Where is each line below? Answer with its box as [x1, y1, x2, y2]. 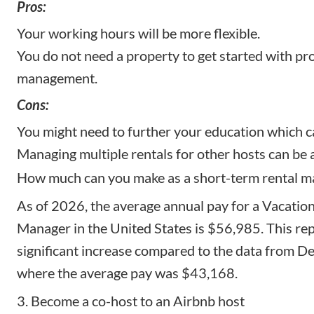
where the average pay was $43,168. [17, 264, 238, 281]
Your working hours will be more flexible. [17, 24, 260, 41]
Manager [17, 219, 71, 236]
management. [17, 69, 97, 86]
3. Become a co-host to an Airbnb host [17, 292, 245, 309]
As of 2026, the [17, 196, 113, 214]
